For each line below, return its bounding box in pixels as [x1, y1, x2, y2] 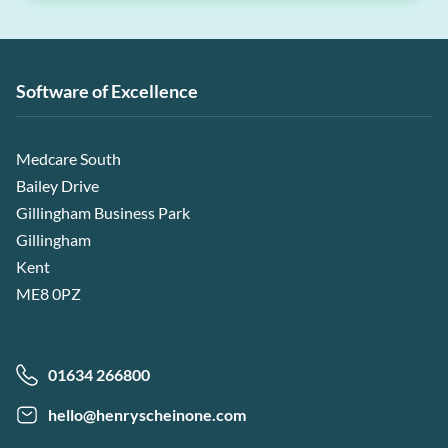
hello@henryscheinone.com [48, 404, 246, 424]
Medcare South [16, 148, 121, 168]
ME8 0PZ [16, 283, 81, 303]
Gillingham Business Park [16, 202, 190, 222]
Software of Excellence [16, 79, 198, 102]
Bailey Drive [16, 175, 99, 195]
